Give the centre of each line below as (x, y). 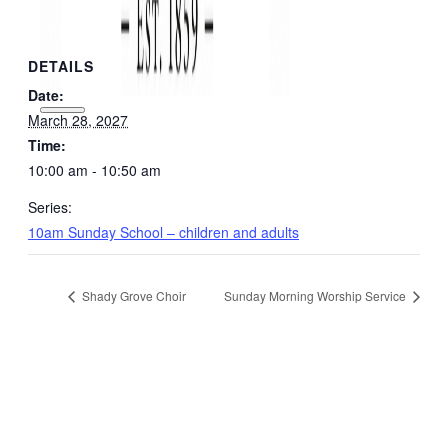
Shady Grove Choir (132, 296)
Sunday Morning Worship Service (316, 296)
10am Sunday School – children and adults (163, 231)
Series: (50, 206)
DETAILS (61, 65)
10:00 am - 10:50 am (94, 169)
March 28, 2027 (78, 119)
